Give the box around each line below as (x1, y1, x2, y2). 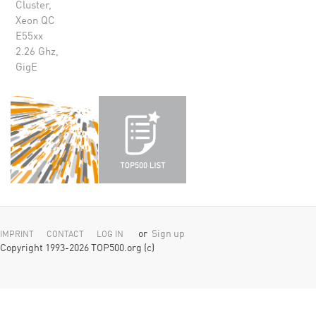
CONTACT (47, 231, 84, 239)
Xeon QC (16, 16, 55, 27)
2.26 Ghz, (16, 47, 59, 58)
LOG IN (97, 231, 123, 239)
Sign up (152, 230, 185, 239)
